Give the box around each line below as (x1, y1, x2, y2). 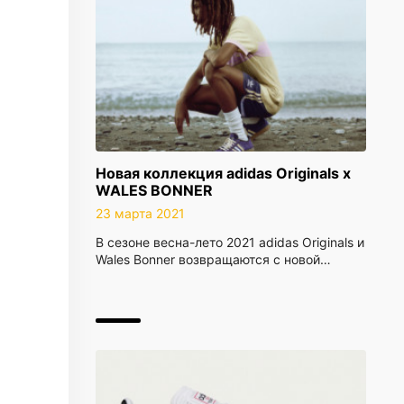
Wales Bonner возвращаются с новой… (96, 252, 331, 267)
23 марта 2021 (96, 206, 185, 221)
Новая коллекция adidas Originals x (96, 164, 351, 182)
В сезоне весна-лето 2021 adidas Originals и (96, 234, 364, 250)
